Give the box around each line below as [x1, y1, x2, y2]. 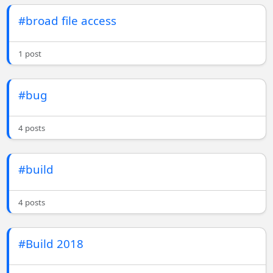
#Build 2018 [18, 236, 84, 252]
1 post [18, 48, 42, 60]
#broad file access [18, 13, 117, 29]
